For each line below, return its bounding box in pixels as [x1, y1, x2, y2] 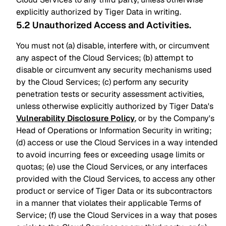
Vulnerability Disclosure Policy [16, 113, 135, 124]
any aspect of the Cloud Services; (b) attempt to [16, 52, 193, 63]
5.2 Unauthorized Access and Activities [16, 19, 189, 31]
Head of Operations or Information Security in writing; [16, 125, 212, 136]
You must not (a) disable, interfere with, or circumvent [16, 40, 209, 51]
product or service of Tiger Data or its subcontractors [16, 186, 212, 196]
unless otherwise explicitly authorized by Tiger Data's [16, 101, 213, 111]
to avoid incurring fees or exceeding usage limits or [16, 149, 205, 160]
